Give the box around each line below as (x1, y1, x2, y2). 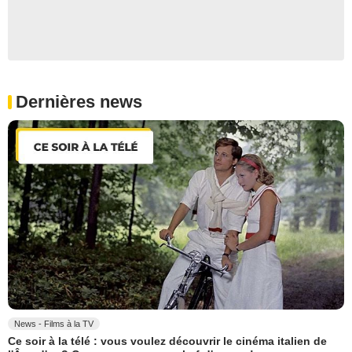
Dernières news (16, 92, 142, 112)
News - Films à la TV (14, 318, 93, 328)
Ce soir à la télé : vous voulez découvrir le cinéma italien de (8, 335, 327, 348)
